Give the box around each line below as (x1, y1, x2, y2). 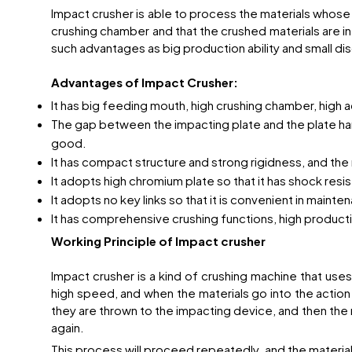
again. (51, 320, 84, 335)
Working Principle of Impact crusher (51, 233, 266, 249)
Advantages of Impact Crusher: (51, 75, 238, 90)
